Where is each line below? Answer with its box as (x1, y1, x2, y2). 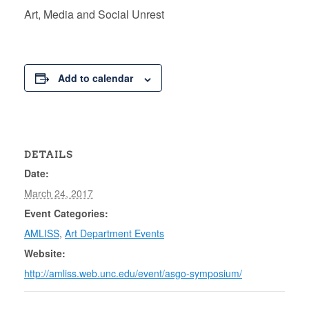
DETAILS (24, 149, 73, 161)
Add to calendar (58, 71, 133, 86)
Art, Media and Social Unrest (24, 6, 164, 23)
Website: (24, 246, 66, 261)
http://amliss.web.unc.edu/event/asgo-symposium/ (24, 266, 242, 281)
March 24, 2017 (24, 186, 93, 201)
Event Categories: (24, 206, 108, 221)
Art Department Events (65, 226, 164, 241)
